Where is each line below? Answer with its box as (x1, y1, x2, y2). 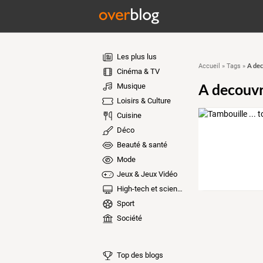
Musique (114, 82, 146, 90)
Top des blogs (114, 250, 163, 259)
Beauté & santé (114, 140, 167, 149)
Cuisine (114, 111, 141, 120)
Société (114, 214, 142, 222)
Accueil (198, 62, 220, 70)
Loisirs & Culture (114, 96, 171, 105)
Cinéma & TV (114, 67, 160, 76)
